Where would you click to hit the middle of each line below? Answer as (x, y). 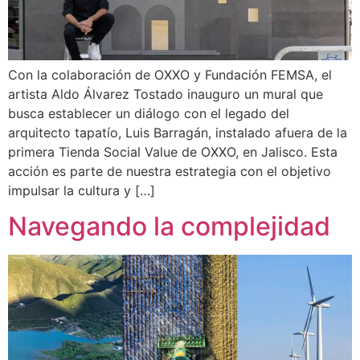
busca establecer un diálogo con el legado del (149, 113)
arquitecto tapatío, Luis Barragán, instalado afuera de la (178, 132)
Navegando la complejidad (169, 227)
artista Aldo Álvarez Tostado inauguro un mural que (166, 94)
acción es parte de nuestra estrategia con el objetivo (170, 171)
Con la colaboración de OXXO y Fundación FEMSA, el (170, 74)
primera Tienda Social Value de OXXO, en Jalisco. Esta (173, 151)
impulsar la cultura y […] (82, 190)
